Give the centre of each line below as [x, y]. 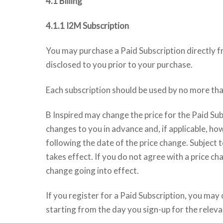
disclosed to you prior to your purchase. [119, 65]
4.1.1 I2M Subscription [87, 26]
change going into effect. [92, 170]
